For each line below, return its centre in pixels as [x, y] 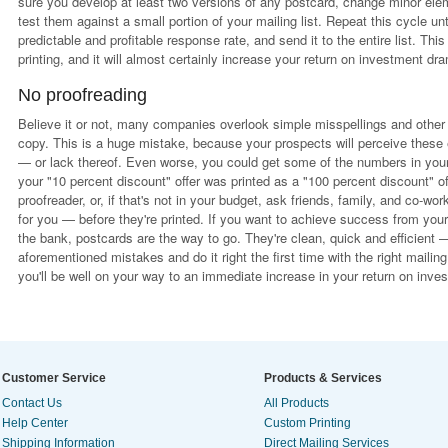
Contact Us [32, 403]
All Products [296, 403]
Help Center [35, 423]
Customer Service [54, 378]
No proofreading [83, 95]
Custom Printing [307, 423]
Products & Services [323, 378]
